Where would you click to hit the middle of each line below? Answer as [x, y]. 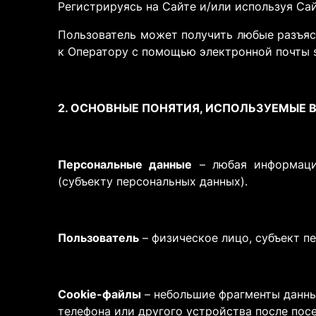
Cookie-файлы [99, 294]
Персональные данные [125, 164]
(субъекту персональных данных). [153, 181]
